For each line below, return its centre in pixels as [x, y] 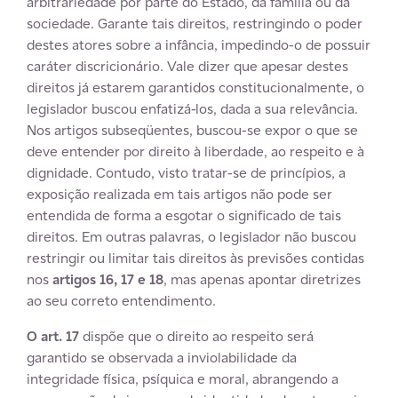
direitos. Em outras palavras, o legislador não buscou [191, 237]
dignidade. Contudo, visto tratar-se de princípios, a [186, 173]
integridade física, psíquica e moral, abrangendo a [183, 379]
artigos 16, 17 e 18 [108, 279]
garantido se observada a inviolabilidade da [162, 358]
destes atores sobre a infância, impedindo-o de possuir [199, 45]
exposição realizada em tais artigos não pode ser [179, 194]
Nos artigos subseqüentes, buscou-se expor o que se [192, 130]
